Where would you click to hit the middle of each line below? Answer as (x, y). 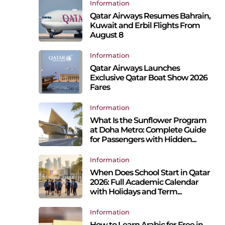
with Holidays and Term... (136, 192)
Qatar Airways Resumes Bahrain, (150, 16)
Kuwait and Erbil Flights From (145, 26)
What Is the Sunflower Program (148, 121)
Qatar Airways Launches (135, 68)
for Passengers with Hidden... (143, 140)
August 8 (106, 35)
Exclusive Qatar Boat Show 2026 (148, 78)
